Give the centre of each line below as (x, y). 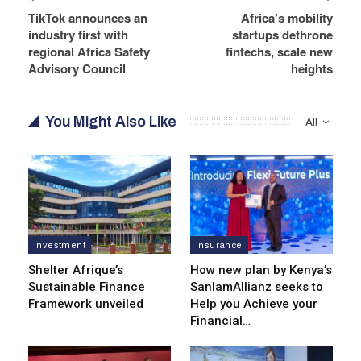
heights (312, 68)
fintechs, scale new (279, 51)
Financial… (220, 321)
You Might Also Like (111, 121)
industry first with (78, 34)
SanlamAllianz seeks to (257, 287)
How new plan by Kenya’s (261, 270)
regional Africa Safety (89, 51)
